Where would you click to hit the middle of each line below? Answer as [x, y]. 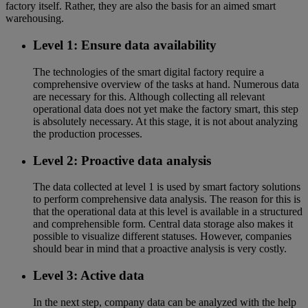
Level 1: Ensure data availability [125, 45]
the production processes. [88, 133]
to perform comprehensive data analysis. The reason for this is [167, 199]
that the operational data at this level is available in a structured [168, 212]
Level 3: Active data [89, 276]
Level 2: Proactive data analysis [122, 160]
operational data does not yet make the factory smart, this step [166, 109]
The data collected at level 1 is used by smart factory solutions [167, 187]
